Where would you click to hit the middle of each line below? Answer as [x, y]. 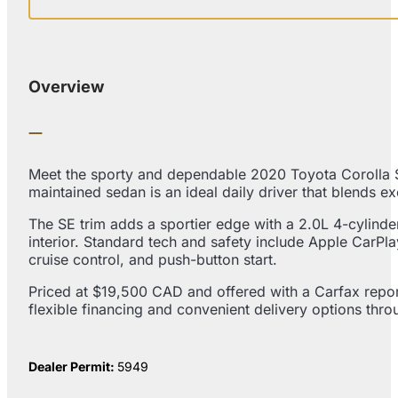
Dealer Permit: [73, 366]
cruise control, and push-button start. [153, 259]
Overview [66, 87]
